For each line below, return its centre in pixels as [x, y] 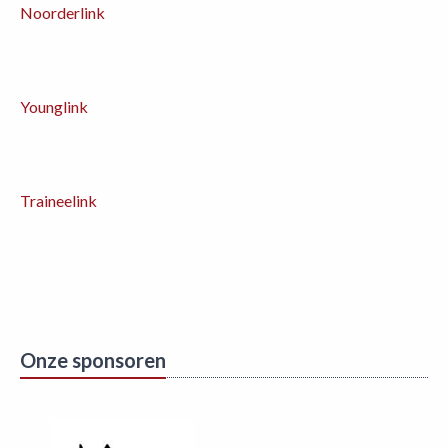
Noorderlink [62, 13]
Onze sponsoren [93, 360]
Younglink [54, 107]
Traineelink [58, 201]
